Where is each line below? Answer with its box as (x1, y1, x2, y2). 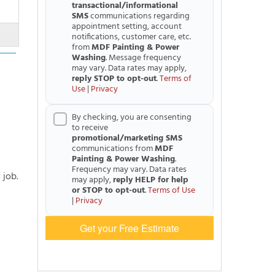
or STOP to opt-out (72, 184, 145, 198)
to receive (72, 121, 108, 135)
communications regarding (88, 9, 190, 23)
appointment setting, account (72, 20, 182, 34)
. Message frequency (106, 51, 181, 65)
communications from (72, 142, 155, 156)
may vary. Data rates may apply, (72, 61, 187, 76)
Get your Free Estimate (80, 221, 179, 235)
